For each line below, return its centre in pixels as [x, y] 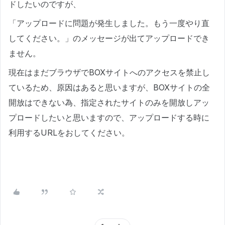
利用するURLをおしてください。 [69, 133]
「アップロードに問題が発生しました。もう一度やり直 [109, 23]
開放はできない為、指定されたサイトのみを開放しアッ [109, 102]
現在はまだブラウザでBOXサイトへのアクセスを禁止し [109, 72]
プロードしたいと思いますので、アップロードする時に [109, 118]
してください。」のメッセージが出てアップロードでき [109, 38]
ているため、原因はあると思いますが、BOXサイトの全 [109, 87]
